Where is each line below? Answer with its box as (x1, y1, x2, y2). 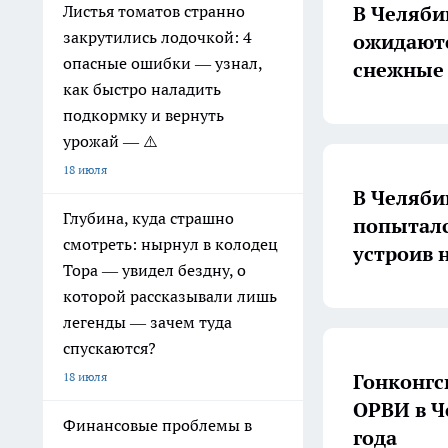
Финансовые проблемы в (63, 415, 252, 435)
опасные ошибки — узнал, (63, 53, 263, 73)
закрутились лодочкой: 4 (63, 27, 252, 47)
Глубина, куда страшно (63, 208, 234, 228)
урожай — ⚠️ (63, 131, 158, 151)
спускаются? (63, 338, 156, 358)
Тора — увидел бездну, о (63, 260, 246, 280)
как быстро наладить (63, 79, 221, 99)
